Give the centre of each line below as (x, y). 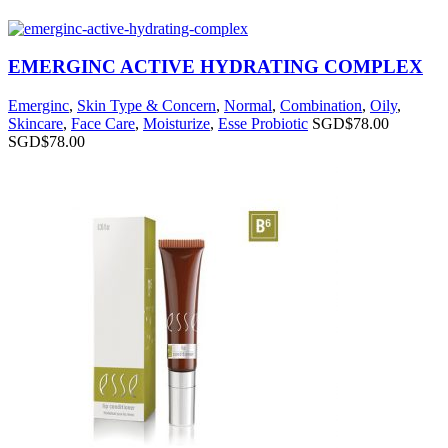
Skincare (35, 124)
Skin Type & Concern (146, 106)
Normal (248, 106)
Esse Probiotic (263, 124)
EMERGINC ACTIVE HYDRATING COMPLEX (215, 67)
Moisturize (176, 124)
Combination (321, 106)
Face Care (103, 124)
